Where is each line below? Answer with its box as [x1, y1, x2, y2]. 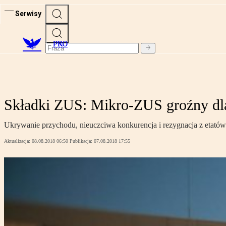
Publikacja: [70, 138, 94, 144]
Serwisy [15, 9, 41, 18]
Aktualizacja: [4, 138, 32, 144]
